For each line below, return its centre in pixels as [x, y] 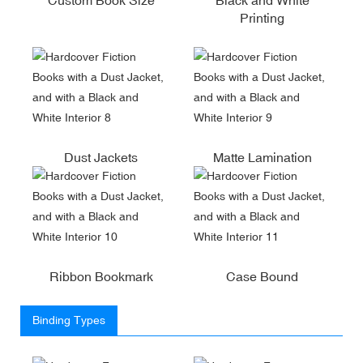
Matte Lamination [262, 157]
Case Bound [262, 276]
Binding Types [69, 320]
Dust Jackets [101, 157]
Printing [262, 17]
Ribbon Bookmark [101, 276]
